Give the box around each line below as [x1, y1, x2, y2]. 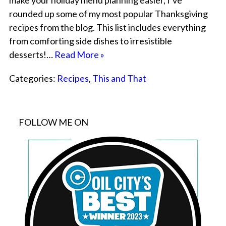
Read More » [54, 49, 104, 61]
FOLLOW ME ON [19, 117, 88, 128]
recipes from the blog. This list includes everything [9, 22, 206, 33]
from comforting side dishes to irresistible [9, 35, 172, 47]
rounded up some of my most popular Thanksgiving [9, 8, 208, 20]
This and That [92, 73, 146, 84]
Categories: [9, 73, 57, 84]
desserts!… [9, 49, 54, 61]
